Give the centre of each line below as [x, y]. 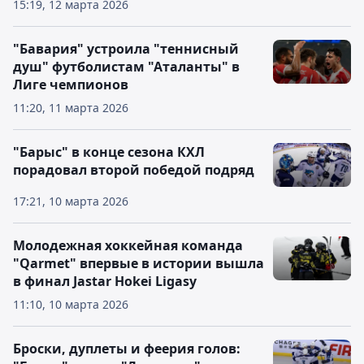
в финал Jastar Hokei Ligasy [105, 281]
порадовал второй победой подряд [134, 170]
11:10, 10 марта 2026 [71, 304]
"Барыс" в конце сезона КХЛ [109, 152]
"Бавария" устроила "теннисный [126, 49]
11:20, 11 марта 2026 [71, 108]
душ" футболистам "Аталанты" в [126, 67]
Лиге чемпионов [71, 84]
